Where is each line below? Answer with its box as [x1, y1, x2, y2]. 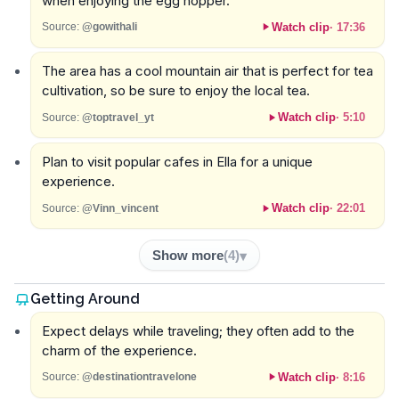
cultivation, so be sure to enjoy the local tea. [41, 82, 310, 100]
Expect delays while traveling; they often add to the [41, 322, 354, 339]
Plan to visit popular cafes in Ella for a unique [41, 153, 313, 171]
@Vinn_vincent [81, 201, 159, 215]
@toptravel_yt [81, 110, 154, 124]
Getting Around [30, 290, 140, 308]
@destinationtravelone [81, 370, 197, 384]
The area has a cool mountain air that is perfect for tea [41, 62, 373, 80]
